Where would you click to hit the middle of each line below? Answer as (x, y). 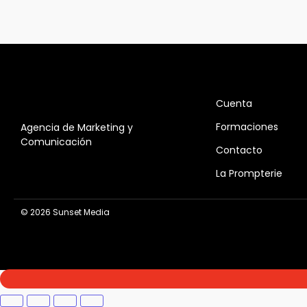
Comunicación (56, 142)
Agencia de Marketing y (77, 128)
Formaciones (247, 127)
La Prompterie (249, 174)
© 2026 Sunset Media (65, 212)
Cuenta (234, 104)
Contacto (239, 150)
